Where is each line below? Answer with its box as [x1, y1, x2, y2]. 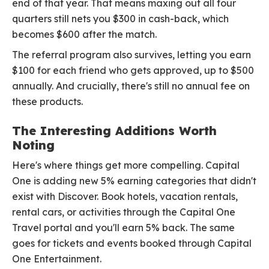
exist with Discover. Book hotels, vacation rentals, [12, 190, 238, 203]
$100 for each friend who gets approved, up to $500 [12, 64, 254, 77]
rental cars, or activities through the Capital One [12, 206, 235, 219]
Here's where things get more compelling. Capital [12, 159, 240, 172]
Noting [12, 138, 55, 153]
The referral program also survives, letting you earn [12, 49, 251, 61]
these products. [12, 95, 83, 108]
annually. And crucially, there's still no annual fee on [12, 80, 250, 92]
